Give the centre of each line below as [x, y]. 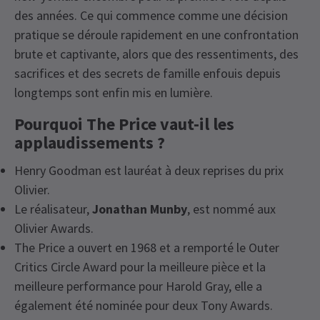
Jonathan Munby [140, 209]
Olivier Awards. [54, 229]
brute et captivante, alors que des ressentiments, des [156, 54]
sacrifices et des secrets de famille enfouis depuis [147, 74]
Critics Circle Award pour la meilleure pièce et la [140, 267]
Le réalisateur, [53, 209]
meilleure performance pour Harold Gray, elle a [138, 286]
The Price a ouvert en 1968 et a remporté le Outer [147, 248]
